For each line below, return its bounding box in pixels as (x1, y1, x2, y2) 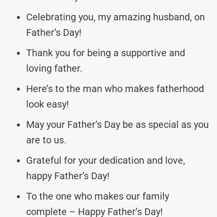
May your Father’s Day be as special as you (26, 118, 209, 130)
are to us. (26, 134, 66, 146)
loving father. (26, 62, 82, 74)
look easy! (26, 98, 69, 110)
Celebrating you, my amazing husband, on (26, 11, 205, 23)
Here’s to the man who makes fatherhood (26, 82, 204, 94)
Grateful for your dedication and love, (26, 154, 185, 166)
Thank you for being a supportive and (26, 46, 185, 59)
